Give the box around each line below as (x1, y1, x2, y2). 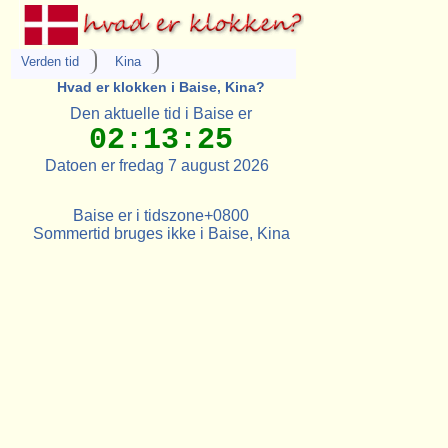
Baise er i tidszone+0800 (73, 206, 250, 224)
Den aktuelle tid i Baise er (70, 104, 253, 122)
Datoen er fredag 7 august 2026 (45, 156, 278, 174)
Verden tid (21, 54, 80, 70)
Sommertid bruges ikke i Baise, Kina (32, 224, 290, 242)
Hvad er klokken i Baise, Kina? (57, 79, 266, 96)
